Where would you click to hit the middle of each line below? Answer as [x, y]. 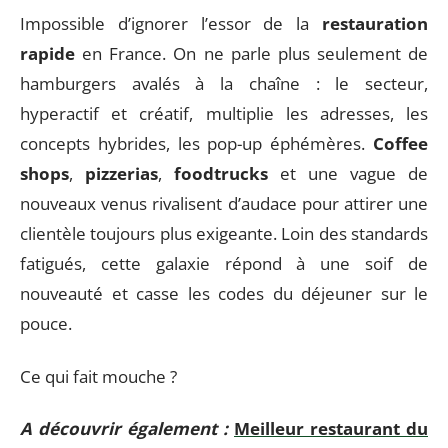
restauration [375, 23]
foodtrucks [221, 173]
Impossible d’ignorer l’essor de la [171, 23]
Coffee [400, 143]
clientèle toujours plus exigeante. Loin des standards [224, 233]
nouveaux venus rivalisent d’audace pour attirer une [224, 203]
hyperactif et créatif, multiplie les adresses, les [224, 113]
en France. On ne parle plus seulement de [251, 53]
